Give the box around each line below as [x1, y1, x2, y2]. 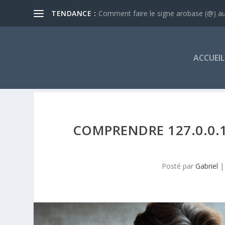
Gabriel [195, 161, 218, 171]
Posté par [162, 161, 196, 171]
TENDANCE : [51, 8, 96, 18]
